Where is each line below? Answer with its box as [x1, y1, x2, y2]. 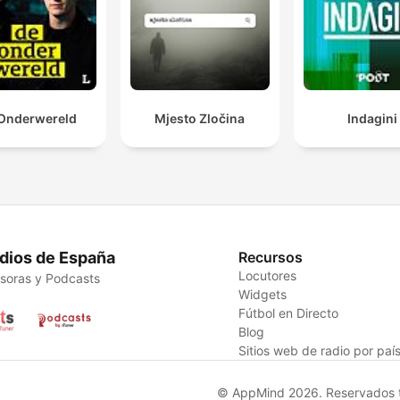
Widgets [238, 286, 287, 302]
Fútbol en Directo [238, 304, 339, 321]
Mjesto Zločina [154, 110, 246, 126]
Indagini [347, 110, 398, 126]
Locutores [238, 267, 297, 283]
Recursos [238, 247, 304, 266]
